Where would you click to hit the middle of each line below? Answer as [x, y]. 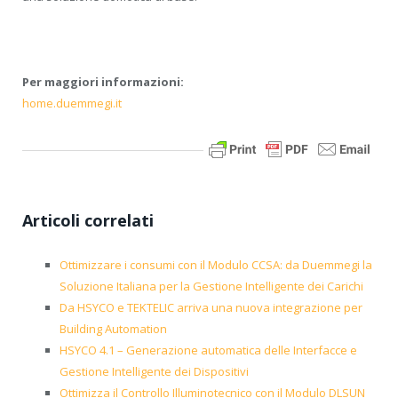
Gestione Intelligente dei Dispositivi [154, 372]
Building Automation [113, 329]
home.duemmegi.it [72, 103]
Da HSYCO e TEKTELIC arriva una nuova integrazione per [211, 308]
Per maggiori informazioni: [103, 82]
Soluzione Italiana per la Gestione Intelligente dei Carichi [211, 287]
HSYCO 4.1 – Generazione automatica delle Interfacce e [208, 350]
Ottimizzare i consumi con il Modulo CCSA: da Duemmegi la [216, 265]
